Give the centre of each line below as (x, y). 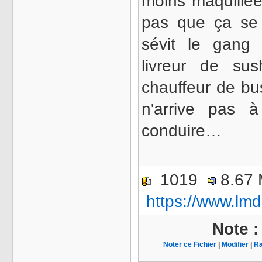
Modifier (235, 244)
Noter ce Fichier (190, 244)
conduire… (182, 131)
